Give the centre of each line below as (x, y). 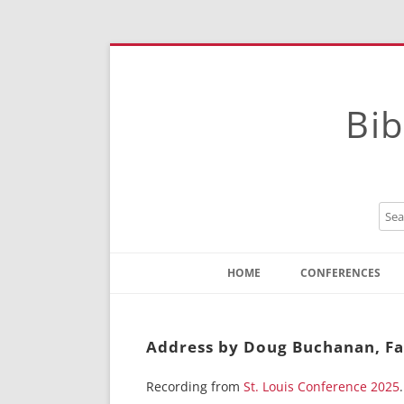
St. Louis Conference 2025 (321, 386)
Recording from (195, 386)
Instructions (269, 333)
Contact (257, 306)
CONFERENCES (340, 273)
